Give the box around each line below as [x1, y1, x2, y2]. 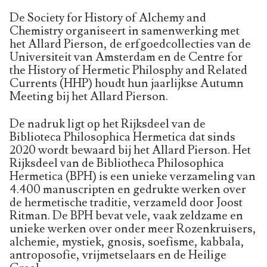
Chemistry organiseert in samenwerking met [10, 23, 240, 39]
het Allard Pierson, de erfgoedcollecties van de [10, 36, 251, 52]
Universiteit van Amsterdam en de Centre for [10, 49, 243, 65]
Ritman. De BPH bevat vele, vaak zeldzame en [10, 207, 243, 223]
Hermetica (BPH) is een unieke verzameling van [10, 168, 256, 184]
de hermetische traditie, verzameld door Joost [10, 194, 243, 210]
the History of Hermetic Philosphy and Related [10, 62, 247, 78]
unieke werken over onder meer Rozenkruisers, [10, 221, 256, 237]
